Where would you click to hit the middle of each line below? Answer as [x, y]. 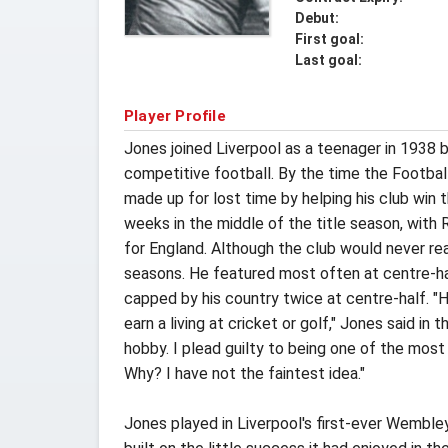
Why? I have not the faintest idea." [244, 373]
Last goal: [328, 60]
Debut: [317, 18]
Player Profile [175, 116]
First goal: [329, 39]
